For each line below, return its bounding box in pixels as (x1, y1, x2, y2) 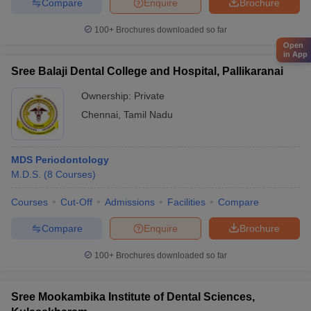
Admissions (105, 196, 155, 208)
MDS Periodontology (11, 154, 109, 165)
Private (134, 90, 165, 101)
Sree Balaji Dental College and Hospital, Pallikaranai (11, 65, 283, 77)
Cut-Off (60, 196, 92, 208)
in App (283, 49, 308, 58)
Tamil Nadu (124, 109, 173, 120)
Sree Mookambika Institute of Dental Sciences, (11, 291, 255, 303)
